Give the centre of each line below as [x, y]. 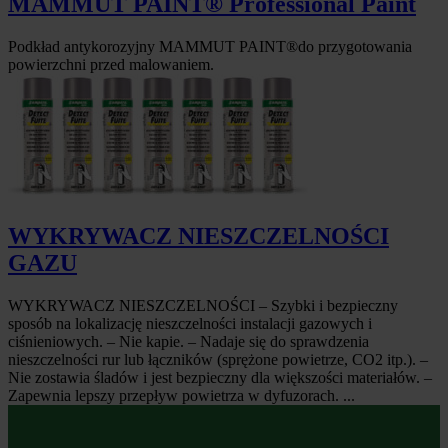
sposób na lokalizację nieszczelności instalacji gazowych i [190, 324]
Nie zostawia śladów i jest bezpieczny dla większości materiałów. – [220, 378]
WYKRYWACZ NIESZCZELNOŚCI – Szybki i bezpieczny [203, 306]
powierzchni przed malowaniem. [111, 65]
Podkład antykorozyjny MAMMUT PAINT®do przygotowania [210, 47]
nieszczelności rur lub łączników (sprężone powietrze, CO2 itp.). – [218, 360]
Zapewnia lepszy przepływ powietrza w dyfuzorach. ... [181, 396]
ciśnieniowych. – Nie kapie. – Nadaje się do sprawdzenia [188, 342]
